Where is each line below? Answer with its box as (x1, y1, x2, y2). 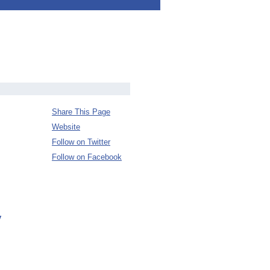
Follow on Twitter (52, 137, 110, 146)
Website (52, 122, 80, 131)
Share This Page (52, 107, 110, 116)
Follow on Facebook (52, 152, 122, 162)
